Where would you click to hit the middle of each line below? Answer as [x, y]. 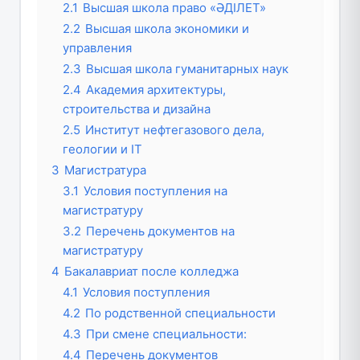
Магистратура [105, 170]
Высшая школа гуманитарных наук [187, 69]
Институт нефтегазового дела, [174, 130]
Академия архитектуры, [155, 90]
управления [97, 48]
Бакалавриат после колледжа [151, 272]
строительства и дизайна [136, 109]
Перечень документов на [160, 231]
